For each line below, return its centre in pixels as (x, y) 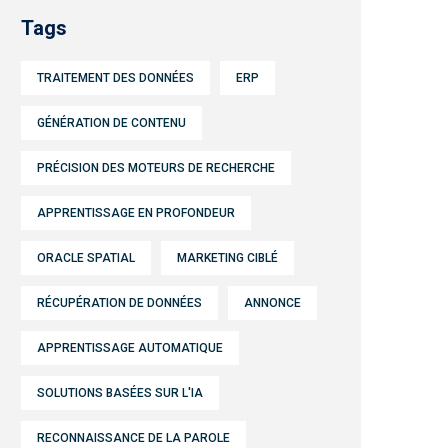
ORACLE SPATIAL (86, 258)
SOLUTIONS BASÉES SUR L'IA (120, 393)
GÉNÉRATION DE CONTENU (111, 123)
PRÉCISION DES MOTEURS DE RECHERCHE (156, 168)
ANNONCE (272, 303)
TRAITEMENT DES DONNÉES (115, 78)
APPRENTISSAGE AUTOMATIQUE (130, 348)
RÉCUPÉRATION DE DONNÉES (119, 303)
